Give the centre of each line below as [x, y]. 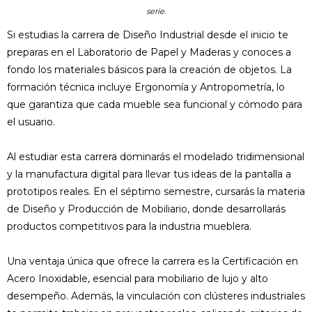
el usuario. [31, 122]
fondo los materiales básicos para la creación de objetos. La [149, 69]
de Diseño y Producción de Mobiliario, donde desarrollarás [146, 209]
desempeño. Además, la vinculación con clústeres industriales [156, 296]
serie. [156, 11]
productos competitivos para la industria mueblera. [129, 226]
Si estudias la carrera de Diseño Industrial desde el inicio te [148, 34]
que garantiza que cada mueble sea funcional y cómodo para [155, 104]
